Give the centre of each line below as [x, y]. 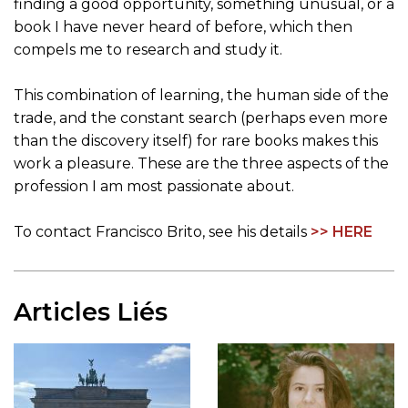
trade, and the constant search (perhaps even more [201, 118]
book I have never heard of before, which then [183, 27]
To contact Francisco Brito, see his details [162, 232]
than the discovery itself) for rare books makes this [196, 141]
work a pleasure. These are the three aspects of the [201, 164]
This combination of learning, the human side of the [201, 96]
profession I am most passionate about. [154, 187]
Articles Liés [91, 312]
